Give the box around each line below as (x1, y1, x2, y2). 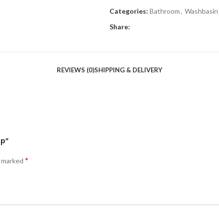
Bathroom (150, 7, 180, 15)
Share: (109, 22, 130, 31)
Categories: (109, 7, 148, 15)
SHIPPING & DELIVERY (94, 66, 162, 74)
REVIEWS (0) (57, 66, 94, 74)
